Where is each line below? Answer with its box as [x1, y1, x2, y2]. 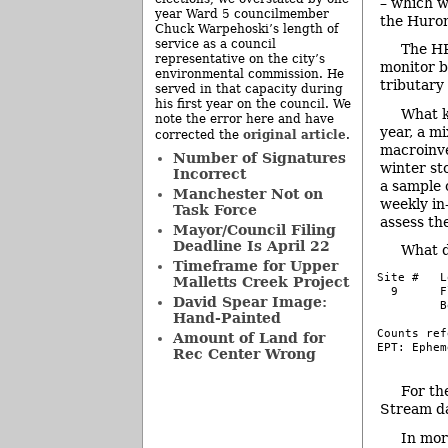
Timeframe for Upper [172, 258, 338, 274]
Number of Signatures [172, 150, 346, 166]
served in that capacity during [155, 82, 343, 96]
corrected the [155, 128, 243, 142]
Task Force [172, 202, 257, 218]
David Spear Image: [172, 294, 327, 310]
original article [243, 127, 346, 142]
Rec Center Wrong [172, 346, 316, 362]
